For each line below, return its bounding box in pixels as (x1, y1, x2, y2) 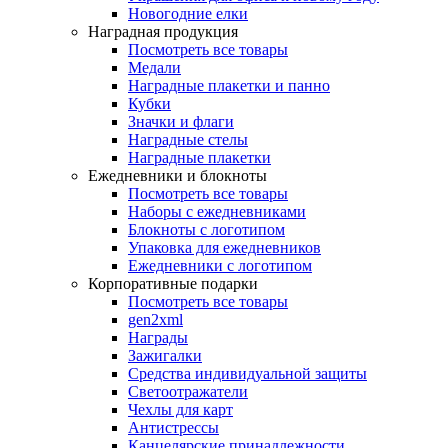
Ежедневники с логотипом (128, 257, 312, 274)
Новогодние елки (128, 5, 248, 22)
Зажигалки (128, 347, 202, 364)
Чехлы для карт (128, 401, 233, 418)
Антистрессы (128, 419, 219, 436)
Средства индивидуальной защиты (128, 365, 367, 382)
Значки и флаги (128, 113, 234, 130)
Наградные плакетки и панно (128, 77, 330, 94)
